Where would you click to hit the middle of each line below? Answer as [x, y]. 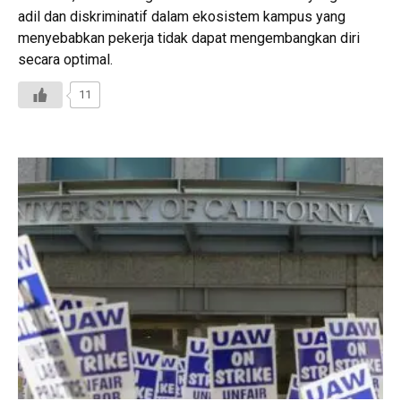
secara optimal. [65, 60]
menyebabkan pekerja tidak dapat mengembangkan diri [189, 38]
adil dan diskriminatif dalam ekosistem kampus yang [182, 17]
